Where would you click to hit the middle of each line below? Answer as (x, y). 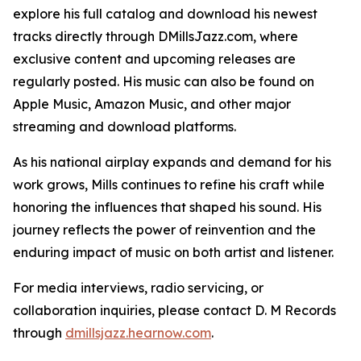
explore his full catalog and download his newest (165, 14)
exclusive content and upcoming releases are (154, 59)
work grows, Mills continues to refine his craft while (169, 185)
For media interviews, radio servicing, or (138, 288)
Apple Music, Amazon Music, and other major (152, 104)
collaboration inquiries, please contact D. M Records (174, 311)
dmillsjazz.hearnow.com (138, 333)
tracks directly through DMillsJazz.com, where (156, 37)
